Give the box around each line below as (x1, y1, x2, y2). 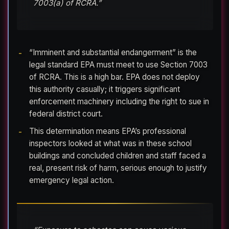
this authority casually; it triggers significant (29, 84, 180, 95)
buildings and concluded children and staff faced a (29, 150, 206, 161)
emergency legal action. (29, 175, 114, 185)
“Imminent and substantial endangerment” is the (29, 48, 197, 58)
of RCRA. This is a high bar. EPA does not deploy (29, 72, 200, 82)
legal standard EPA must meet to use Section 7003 (29, 60, 208, 70)
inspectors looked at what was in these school (29, 138, 192, 148)
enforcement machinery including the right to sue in (29, 97, 209, 107)
